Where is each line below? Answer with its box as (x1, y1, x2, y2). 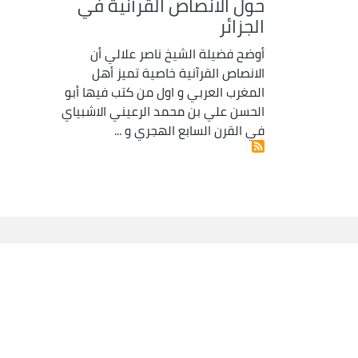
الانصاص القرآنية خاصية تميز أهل (92, 60, 265, 85)
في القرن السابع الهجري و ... (114, 117, 265, 142)
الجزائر (219, 9, 265, 43)
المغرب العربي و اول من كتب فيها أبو (65, 79, 265, 104)
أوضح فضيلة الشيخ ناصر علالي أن (90, 41, 265, 66)
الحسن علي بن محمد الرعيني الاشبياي (62, 98, 265, 123)
